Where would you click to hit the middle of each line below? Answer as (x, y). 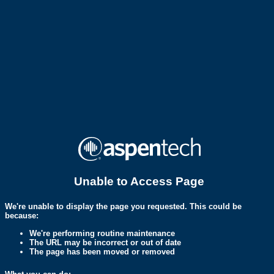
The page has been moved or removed (102, 251)
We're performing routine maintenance (102, 233)
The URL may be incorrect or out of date (105, 242)
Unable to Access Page (139, 182)
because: (22, 216)
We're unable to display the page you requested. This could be (123, 207)
